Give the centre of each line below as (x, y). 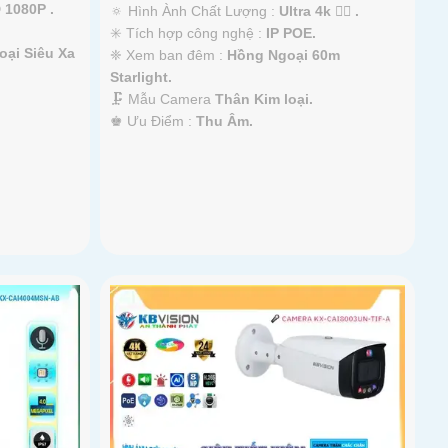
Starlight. (141, 76)
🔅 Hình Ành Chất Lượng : (195, 10)
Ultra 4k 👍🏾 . (319, 10)
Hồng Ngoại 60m (284, 54)
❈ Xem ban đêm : (169, 54)
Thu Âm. (225, 120)
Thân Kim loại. (264, 98)
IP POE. (291, 32)
